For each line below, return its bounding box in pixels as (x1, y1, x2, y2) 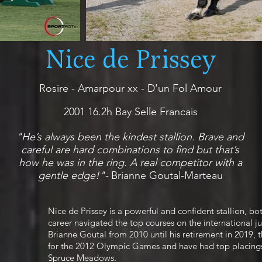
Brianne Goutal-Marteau (108, 169, 223, 182)
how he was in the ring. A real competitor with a (18, 156, 242, 169)
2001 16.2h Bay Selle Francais (63, 105, 198, 118)
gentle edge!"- (37, 169, 108, 182)
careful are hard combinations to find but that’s (21, 143, 239, 156)
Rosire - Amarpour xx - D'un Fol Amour (39, 82, 222, 95)
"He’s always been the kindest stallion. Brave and (16, 130, 244, 143)
